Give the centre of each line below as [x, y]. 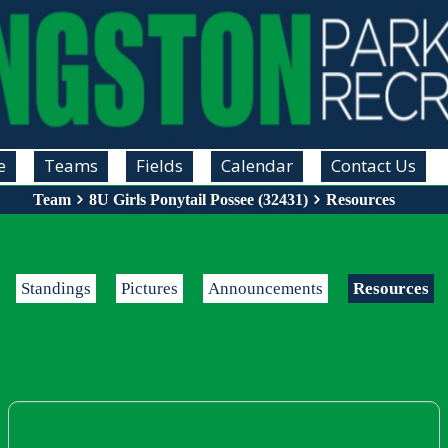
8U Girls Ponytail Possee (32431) [198, 199]
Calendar [256, 165]
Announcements [265, 288]
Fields [159, 165]
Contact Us [373, 165]
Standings [56, 288]
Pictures [149, 288]
